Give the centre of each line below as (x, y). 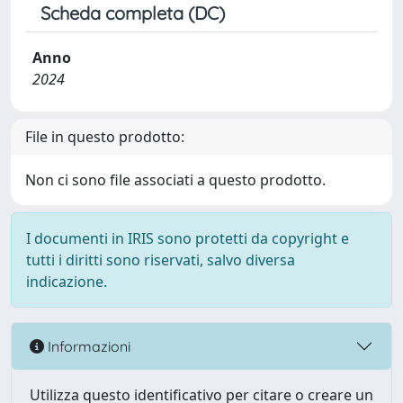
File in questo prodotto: (105, 137)
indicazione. (67, 282)
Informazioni (87, 346)
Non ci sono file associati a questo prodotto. (175, 180)
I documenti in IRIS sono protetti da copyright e (188, 238)
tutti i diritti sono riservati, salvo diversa (161, 260)
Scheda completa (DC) (133, 13)
